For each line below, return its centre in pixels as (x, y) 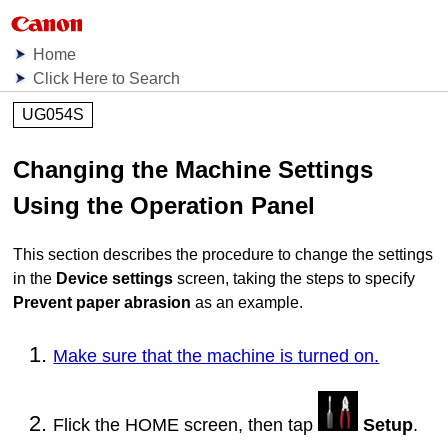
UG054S (53, 114)
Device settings (115, 279)
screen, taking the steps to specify (294, 279)
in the (35, 279)
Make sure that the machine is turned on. (216, 355)
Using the (72, 205)
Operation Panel (223, 205)
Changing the (94, 169)
